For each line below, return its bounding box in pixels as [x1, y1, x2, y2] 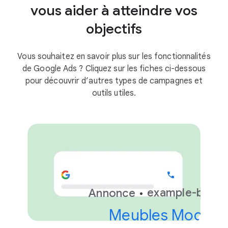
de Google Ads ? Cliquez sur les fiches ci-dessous [22, 63, 206, 74]
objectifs [86, 19, 142, 38]
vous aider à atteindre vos [31, 1, 197, 19]
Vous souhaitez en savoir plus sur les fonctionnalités [17, 51, 211, 62]
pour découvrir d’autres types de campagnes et [25, 75, 203, 86]
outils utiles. [92, 88, 136, 98]
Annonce [89, 186, 135, 200]
